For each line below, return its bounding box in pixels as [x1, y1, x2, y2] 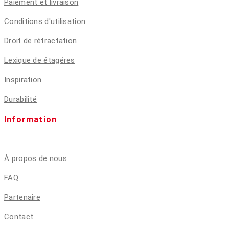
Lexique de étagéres [4, 56, 75, 65]
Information [4, 114, 57, 125]
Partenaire [4, 193, 40, 202]
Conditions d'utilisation [4, 17, 86, 27]
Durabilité [4, 95, 37, 104]
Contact [4, 212, 34, 222]
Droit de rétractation [4, 36, 77, 46]
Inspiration [4, 75, 42, 85]
